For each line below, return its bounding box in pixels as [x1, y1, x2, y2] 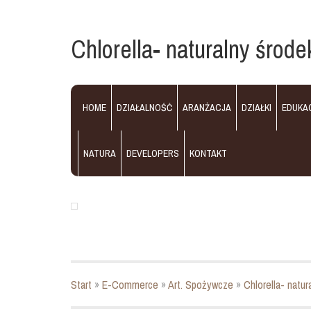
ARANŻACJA [183, 101, 231, 114]
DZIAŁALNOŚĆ [117, 101, 172, 114]
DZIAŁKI [242, 101, 271, 114]
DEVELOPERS [126, 147, 179, 160]
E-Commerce [102, 277, 158, 292]
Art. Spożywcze [168, 277, 233, 292]
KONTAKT [190, 147, 227, 160]
